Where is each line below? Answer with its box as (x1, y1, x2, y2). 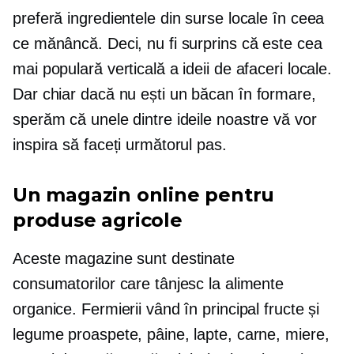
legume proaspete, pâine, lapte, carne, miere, (13, 326, 330, 343)
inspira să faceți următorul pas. (13, 136, 227, 153)
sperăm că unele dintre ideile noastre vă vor (13, 111, 317, 128)
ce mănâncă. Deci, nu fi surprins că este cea (13, 35, 322, 52)
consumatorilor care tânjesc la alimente (13, 275, 284, 292)
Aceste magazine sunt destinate (13, 250, 235, 267)
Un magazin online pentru (13, 183, 275, 206)
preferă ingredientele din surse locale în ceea (13, 9, 325, 27)
